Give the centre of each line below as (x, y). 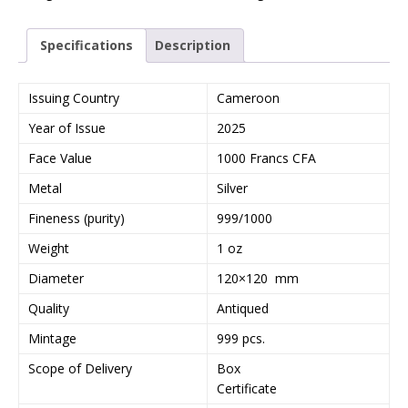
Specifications (87, 45)
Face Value (60, 158)
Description (193, 45)
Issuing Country (74, 98)
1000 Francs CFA (266, 158)
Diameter (56, 279)
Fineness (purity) (76, 219)
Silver (232, 189)
